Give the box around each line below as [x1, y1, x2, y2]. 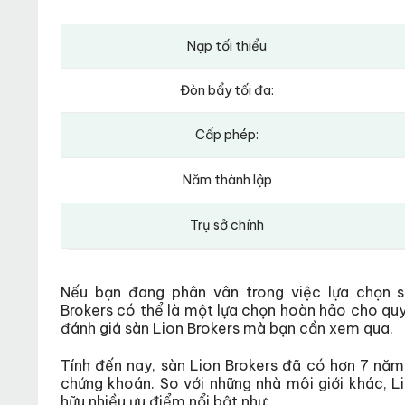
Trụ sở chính [190, 217, 265, 234]
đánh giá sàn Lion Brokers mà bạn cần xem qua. [61, 318, 393, 337]
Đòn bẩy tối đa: [180, 82, 275, 99]
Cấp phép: [195, 127, 259, 144]
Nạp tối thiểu [187, 38, 268, 55]
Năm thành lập [182, 172, 272, 189]
